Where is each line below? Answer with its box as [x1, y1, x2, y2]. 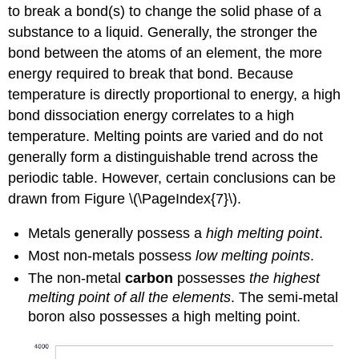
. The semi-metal [231, 289, 339, 306]
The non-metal [28, 270, 126, 287]
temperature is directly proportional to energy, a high [8, 87, 341, 103]
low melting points [196, 248, 311, 264]
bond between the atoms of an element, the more [8, 45, 323, 62]
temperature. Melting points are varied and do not [8, 128, 324, 145]
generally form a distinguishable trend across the [8, 149, 319, 166]
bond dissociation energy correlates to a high [8, 107, 295, 124]
